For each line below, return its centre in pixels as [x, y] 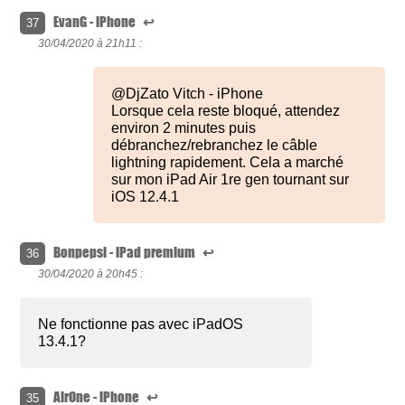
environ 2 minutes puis [184, 128]
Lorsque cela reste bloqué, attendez [226, 111]
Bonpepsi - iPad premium [126, 253]
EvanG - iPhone [96, 22]
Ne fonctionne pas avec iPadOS [141, 325]
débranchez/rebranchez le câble [215, 146]
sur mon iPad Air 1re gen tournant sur [231, 180]
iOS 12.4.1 [146, 197]
